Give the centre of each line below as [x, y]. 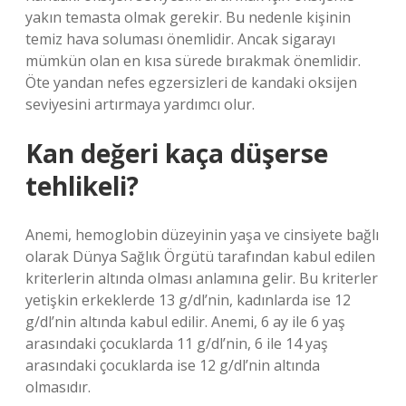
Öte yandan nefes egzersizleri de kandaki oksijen [191, 82]
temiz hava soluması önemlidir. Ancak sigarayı [180, 39]
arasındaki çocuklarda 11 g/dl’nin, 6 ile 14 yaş [177, 343]
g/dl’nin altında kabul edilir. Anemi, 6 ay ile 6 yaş [185, 322]
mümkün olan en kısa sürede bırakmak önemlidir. [193, 61]
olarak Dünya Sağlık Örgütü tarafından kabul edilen [200, 256]
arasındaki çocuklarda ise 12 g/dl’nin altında [173, 365]
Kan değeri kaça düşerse [177, 153]
